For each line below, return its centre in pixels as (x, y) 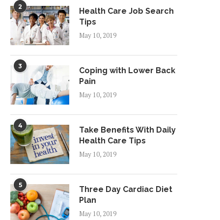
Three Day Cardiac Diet (126, 189)
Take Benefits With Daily (127, 130)
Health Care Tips (112, 141)
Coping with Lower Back (127, 70)
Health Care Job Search (126, 11)
